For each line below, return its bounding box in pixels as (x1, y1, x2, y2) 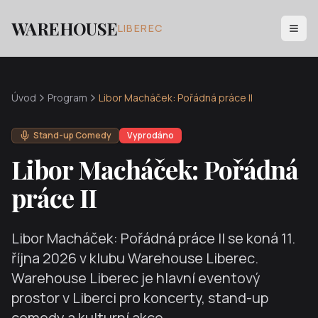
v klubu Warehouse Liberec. (77, 248, 258, 268)
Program (48, 91, 87, 104)
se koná (225, 229, 281, 248)
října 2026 (11, 248, 77, 268)
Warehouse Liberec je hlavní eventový (11, 268, 261, 287)
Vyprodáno (127, 129, 174, 141)
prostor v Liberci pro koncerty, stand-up (11, 288, 268, 307)
